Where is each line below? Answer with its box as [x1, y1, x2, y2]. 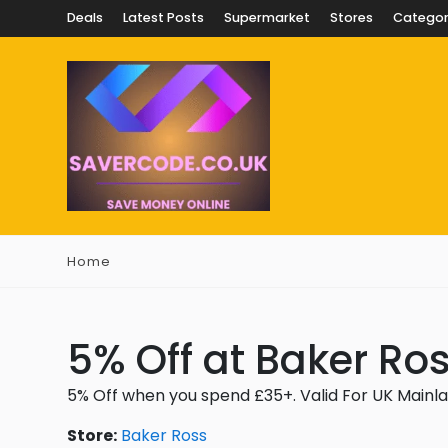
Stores [330, 9, 373, 26]
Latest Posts [123, 9, 204, 26]
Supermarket [224, 9, 310, 26]
